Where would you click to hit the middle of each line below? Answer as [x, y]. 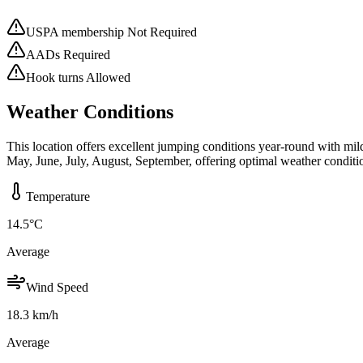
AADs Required [68, 55]
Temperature [58, 196]
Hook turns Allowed [78, 78]
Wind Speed [57, 287]
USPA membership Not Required [111, 32]
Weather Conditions [90, 112]
